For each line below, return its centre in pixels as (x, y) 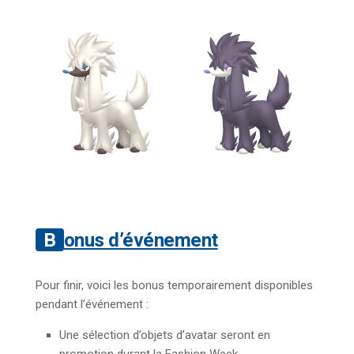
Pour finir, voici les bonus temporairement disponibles (174, 286)
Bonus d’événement (141, 240)
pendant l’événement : (92, 305)
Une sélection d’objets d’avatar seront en (165, 335)
